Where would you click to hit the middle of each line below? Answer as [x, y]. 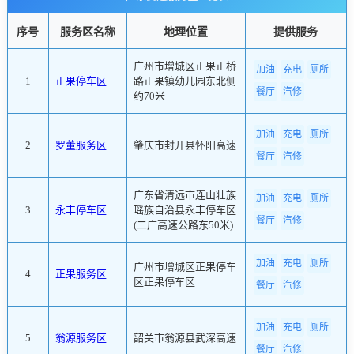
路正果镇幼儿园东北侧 [185, 81]
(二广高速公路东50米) [183, 225]
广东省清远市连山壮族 [185, 195]
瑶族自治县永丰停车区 [185, 210]
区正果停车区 [164, 282]
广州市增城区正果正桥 [185, 66]
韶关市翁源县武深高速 [185, 338]
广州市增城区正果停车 [185, 267]
